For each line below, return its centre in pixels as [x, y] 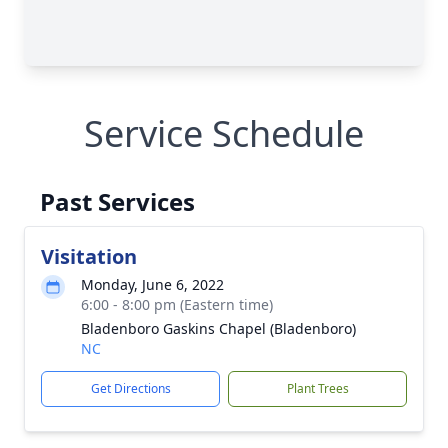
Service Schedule [224, 133]
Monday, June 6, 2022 [152, 284]
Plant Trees [317, 388]
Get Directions [130, 388]
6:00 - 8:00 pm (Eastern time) [177, 304]
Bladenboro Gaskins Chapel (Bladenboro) [218, 328]
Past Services [117, 201]
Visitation [89, 256]
